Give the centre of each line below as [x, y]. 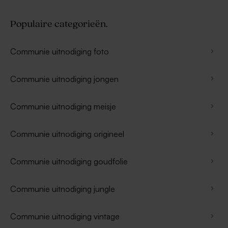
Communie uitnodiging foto [60, 51]
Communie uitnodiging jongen [64, 79]
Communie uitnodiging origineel [67, 134]
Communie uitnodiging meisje [63, 106]
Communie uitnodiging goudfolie [69, 161]
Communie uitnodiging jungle [63, 189]
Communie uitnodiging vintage [65, 216]
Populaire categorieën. [59, 24]
